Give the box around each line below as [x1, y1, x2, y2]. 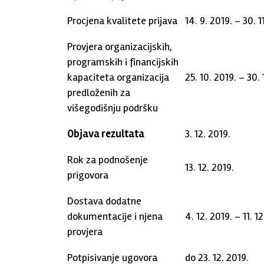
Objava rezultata [67, 127, 144, 140]
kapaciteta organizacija [67, 71, 169, 84]
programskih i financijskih [67, 55, 179, 68]
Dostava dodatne [67, 194, 141, 207]
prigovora [67, 169, 108, 181]
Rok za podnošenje [67, 153, 148, 166]
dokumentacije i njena [67, 210, 163, 223]
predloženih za [67, 86, 130, 99]
